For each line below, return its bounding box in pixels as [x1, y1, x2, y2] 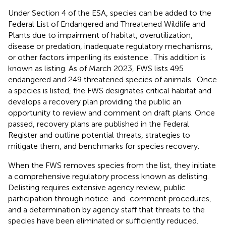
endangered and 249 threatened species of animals [8, 74, 193, 84]
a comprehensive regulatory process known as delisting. [8, 171, 209, 181]
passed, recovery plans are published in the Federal [8, 119, 189, 129]
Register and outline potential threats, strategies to [8, 130, 190, 140]
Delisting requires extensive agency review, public [8, 182, 186, 192]
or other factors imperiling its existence [8, 52, 150, 62]
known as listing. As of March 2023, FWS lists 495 [8, 63, 184, 73]
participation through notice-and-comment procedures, [8, 193, 211, 203]
